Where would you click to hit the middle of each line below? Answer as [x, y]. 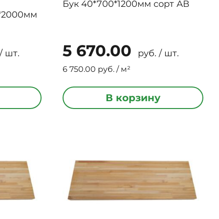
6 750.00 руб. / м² [96, 69]
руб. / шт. [157, 53]
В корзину [133, 98]
